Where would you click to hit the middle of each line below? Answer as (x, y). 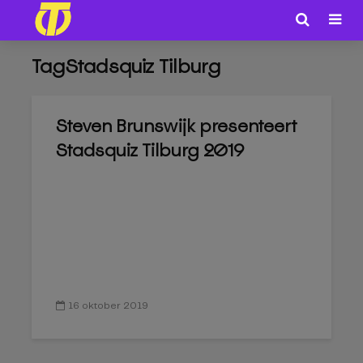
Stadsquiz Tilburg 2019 (150, 150)
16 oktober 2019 (108, 305)
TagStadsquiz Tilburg (126, 66)
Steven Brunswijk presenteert (177, 126)
